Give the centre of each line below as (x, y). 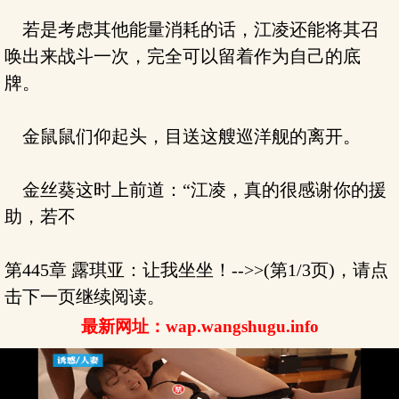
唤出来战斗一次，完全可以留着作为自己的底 (183, 56)
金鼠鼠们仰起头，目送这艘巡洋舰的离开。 (183, 136)
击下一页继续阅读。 (85, 297)
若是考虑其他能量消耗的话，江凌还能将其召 (191, 29)
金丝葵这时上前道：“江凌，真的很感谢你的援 (195, 190)
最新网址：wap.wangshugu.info (199, 326)
